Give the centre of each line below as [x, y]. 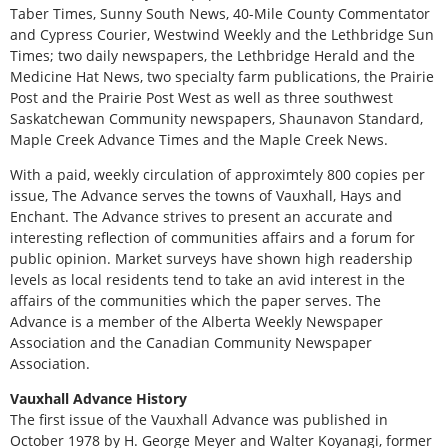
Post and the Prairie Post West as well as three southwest [201, 97]
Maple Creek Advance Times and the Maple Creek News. [199, 139]
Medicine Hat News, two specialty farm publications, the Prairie [222, 76]
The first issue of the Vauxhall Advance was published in [199, 420]
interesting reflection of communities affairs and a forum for [212, 237]
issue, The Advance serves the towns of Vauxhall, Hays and [206, 195]
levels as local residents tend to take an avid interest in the [207, 279]
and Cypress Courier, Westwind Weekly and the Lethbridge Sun [222, 34]
